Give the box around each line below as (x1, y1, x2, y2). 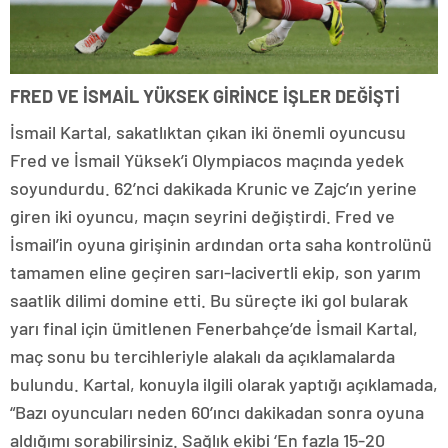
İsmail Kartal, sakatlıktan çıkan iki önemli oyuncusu (10, 121, 406, 144)
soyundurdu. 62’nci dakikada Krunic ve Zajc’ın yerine (10, 177, 417, 200)
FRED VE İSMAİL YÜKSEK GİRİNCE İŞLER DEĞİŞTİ (10, 85, 400, 108)
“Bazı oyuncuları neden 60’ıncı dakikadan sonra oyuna (10, 401, 424, 424)
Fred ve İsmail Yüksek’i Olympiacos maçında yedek (10, 149, 404, 172)
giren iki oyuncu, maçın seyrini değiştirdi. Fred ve (10, 205, 395, 228)
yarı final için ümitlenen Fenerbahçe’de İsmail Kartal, (10, 317, 418, 340)
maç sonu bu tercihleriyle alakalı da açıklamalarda (10, 345, 395, 368)
